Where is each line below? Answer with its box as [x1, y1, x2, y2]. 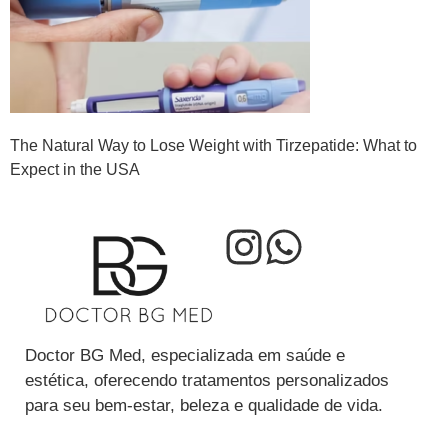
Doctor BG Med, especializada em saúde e [25, 345, 345, 365]
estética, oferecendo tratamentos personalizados [25, 370, 389, 390]
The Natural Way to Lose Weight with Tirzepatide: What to [10, 137, 417, 155]
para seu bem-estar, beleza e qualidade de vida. [25, 395, 383, 415]
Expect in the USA [10, 161, 140, 179]
